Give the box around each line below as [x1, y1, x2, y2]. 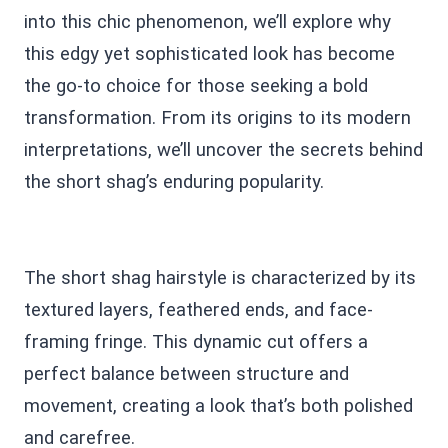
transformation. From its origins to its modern [24, 107, 411, 129]
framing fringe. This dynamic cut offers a [24, 331, 368, 353]
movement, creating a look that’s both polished [24, 395, 413, 417]
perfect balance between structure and [24, 363, 349, 385]
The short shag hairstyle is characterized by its [24, 267, 416, 289]
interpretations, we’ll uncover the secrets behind [24, 139, 423, 161]
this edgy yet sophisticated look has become [24, 43, 395, 65]
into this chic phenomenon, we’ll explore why [24, 11, 391, 33]
